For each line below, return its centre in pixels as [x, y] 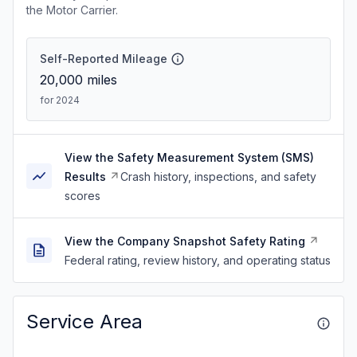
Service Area [84, 322]
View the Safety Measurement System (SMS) [189, 157]
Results [85, 177]
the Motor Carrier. [72, 10]
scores [82, 196]
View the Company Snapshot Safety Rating [185, 241]
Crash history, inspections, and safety [218, 177]
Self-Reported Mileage [104, 59]
